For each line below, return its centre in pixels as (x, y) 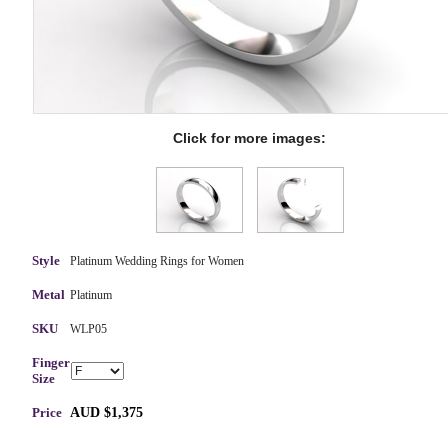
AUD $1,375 (107, 412)
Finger (51, 362)
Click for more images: (250, 137)
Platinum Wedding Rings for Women (157, 260)
